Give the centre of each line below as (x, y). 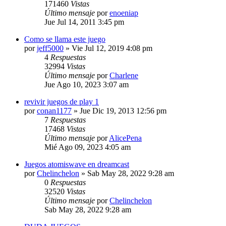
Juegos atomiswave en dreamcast (77, 164)
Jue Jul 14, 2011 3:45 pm (84, 22)
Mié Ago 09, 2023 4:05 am (88, 147)
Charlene (124, 75)
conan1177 (54, 110)
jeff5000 (50, 48)
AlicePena (125, 138)
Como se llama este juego (65, 39)
